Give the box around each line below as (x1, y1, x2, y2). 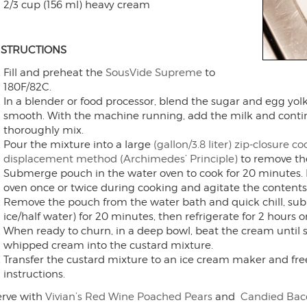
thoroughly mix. (3, 124, 84, 136)
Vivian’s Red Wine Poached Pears (45, 291, 212, 303)
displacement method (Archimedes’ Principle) (3, 153, 238, 165)
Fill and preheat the (3, 66, 106, 79)
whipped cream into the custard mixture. (3, 239, 213, 251)
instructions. (3, 268, 65, 280)
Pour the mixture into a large (3, 138, 153, 151)
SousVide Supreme (105, 66, 202, 79)
